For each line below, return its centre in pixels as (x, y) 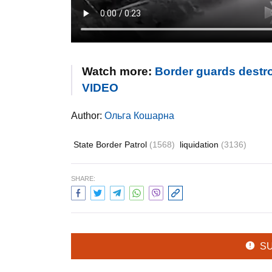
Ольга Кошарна (139, 115)
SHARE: (83, 178)
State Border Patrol (111, 144)
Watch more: (118, 71)
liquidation (200, 144)
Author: (88, 115)
